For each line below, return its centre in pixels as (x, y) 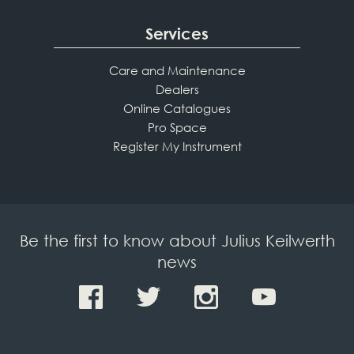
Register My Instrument (177, 147)
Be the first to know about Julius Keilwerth (177, 241)
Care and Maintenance (177, 71)
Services (177, 34)
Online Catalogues (177, 109)
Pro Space (177, 128)
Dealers (177, 90)
